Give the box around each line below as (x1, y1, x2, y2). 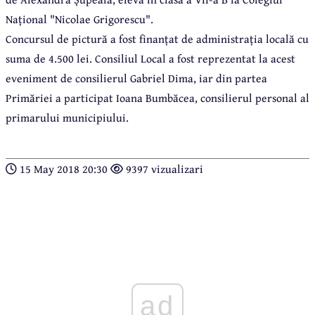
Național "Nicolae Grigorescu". (6, 11, 153, 28)
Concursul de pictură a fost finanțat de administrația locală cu (6, 30, 309, 48)
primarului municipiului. (6, 109, 129, 127)
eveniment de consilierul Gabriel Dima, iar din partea (6, 70, 267, 87)
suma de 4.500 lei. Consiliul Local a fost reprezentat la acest (6, 50, 295, 67)
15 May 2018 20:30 (17, 160, 110, 178)
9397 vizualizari (123, 160, 203, 178)
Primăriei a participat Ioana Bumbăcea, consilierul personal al (6, 89, 309, 107)
